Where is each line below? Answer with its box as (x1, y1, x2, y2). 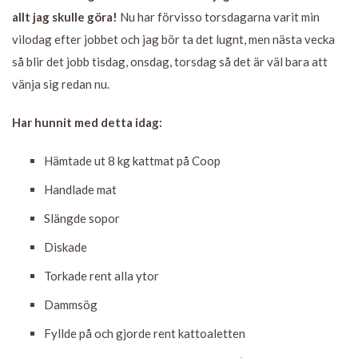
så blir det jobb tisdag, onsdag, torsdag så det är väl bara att (12, 54, 328, 69)
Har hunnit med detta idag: (12, 114, 162, 129)
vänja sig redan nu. (12, 76, 109, 91)
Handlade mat (44, 181, 117, 197)
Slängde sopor (44, 210, 120, 225)
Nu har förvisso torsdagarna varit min (117, 9, 320, 24)
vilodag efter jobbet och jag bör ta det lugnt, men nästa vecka (12, 31, 335, 46)
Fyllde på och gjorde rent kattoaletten (44, 325, 245, 340)
